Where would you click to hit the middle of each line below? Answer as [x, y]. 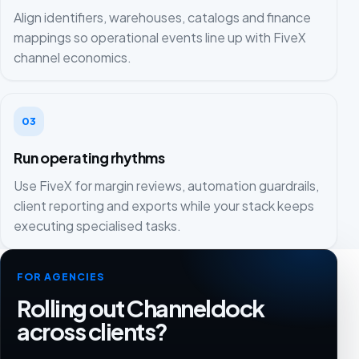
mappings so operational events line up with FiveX [160, 38]
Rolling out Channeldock [141, 307]
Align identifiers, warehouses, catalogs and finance [162, 18]
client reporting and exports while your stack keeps [164, 205]
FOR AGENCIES [61, 276]
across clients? [92, 331]
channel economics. [73, 58]
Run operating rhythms [89, 158]
